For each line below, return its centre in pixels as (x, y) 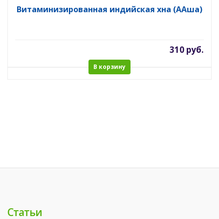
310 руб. (187, 50)
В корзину (109, 67)
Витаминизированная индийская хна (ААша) (109, 9)
